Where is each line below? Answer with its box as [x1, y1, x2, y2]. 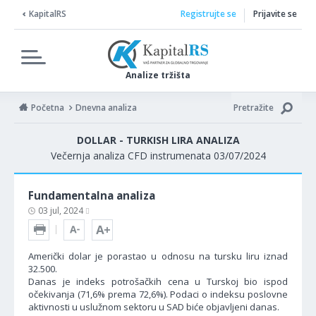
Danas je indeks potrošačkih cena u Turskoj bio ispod [28, 275, 288, 288]
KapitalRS [29, 8, 66, 20]
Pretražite [233, 102, 274, 114]
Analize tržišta [126, 69, 190, 81]
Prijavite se [253, 8, 297, 20]
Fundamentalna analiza [28, 188, 155, 202]
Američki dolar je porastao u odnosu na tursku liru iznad [28, 250, 288, 262]
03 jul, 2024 [38, 205, 85, 217]
